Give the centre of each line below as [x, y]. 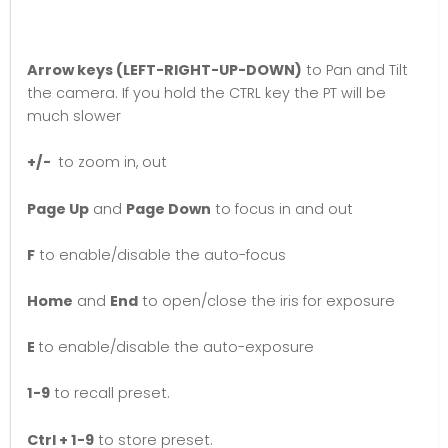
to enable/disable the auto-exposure [176, 347]
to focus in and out [282, 208]
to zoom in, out [110, 162]
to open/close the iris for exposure [266, 301]
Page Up [58, 208]
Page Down [168, 208]
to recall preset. [110, 393]
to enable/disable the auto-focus [160, 254]
